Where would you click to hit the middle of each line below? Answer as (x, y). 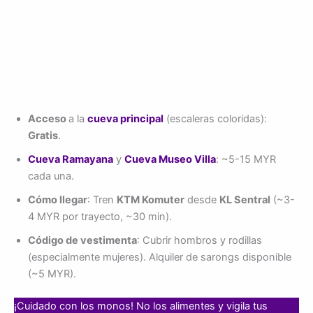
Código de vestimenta (82, 240)
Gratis (43, 135)
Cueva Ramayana (71, 159)
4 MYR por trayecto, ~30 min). (100, 216)
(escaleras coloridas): (215, 118)
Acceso (48, 118)
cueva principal (125, 118)
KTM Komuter (151, 199)
